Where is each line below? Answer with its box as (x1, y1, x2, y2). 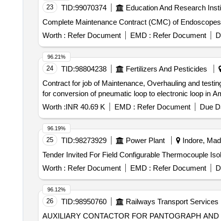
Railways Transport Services (125, 197, 219, 206)
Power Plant (125, 136, 165, 145)
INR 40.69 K (65, 103, 105, 111)
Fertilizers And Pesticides (125, 65, 207, 73)
